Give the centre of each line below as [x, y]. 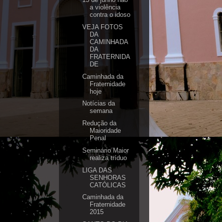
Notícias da [99, 104]
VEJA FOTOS [103, 27]
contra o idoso [110, 15]
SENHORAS [108, 177]
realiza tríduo [109, 158]
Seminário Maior [106, 150]
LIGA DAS [97, 170]
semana [101, 111]
